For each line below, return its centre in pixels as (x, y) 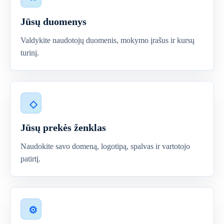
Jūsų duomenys (53, 21)
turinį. (30, 53)
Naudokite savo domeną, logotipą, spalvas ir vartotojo (105, 146)
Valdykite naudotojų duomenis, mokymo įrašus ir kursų (107, 40)
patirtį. (30, 159)
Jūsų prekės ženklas (63, 127)
